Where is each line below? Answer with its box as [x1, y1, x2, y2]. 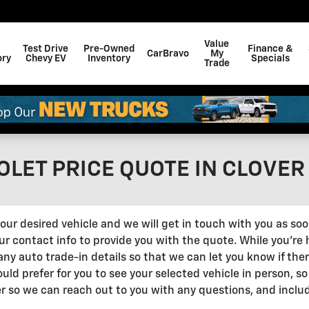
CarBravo [146, 49, 189, 59]
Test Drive [23, 44, 68, 54]
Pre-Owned [83, 44, 135, 54]
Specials [250, 54, 290, 63]
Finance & [247, 44, 293, 54]
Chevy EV [25, 54, 66, 63]
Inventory [88, 54, 131, 63]
